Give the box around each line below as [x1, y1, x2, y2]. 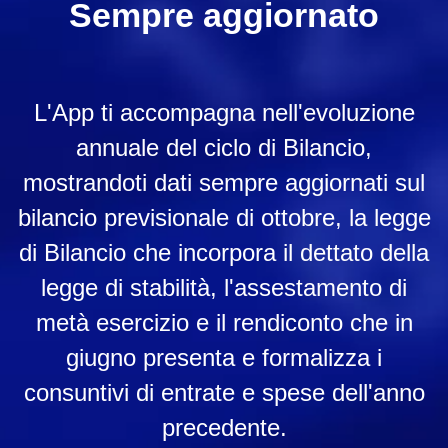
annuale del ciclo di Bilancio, [76, 133, 372, 161]
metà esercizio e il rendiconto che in [35, 308, 413, 336]
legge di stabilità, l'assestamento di [41, 273, 407, 301]
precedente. [161, 413, 287, 441]
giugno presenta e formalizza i [66, 343, 382, 371]
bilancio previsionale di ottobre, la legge [17, 203, 431, 231]
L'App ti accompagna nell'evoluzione [33, 98, 415, 126]
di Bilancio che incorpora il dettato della [19, 238, 429, 266]
